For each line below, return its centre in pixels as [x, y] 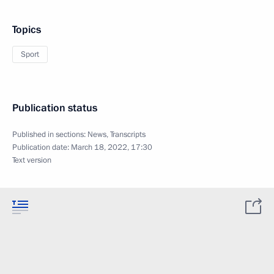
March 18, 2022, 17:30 [112, 147]
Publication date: [42, 147]
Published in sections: [50, 135]
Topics [27, 30]
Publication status [55, 108]
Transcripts [128, 135]
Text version [32, 160]
